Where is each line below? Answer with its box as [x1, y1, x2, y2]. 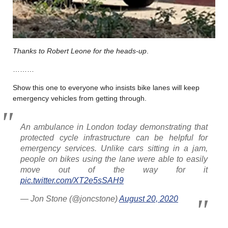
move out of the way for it [20, 165, 208, 174]
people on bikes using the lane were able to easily [20, 154, 208, 163]
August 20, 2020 [119, 194, 178, 203]
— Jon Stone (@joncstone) [20, 194, 119, 203]
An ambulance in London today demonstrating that [20, 122, 208, 131]
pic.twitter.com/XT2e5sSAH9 [20, 176, 124, 185]
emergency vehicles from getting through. [13, 94, 147, 102]
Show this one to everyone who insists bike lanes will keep [13, 83, 199, 92]
